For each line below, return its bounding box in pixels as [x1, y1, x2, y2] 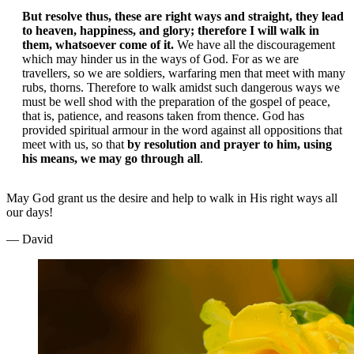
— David [6, 232, 53, 247]
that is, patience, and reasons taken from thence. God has [22, 109, 304, 123]
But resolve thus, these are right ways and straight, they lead [22, 9, 344, 24]
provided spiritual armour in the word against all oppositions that [22, 123, 342, 137]
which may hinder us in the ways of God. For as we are [22, 52, 299, 66]
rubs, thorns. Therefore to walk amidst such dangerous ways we [22, 81, 340, 95]
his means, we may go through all [22, 152, 200, 166]
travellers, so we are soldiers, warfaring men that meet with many [22, 66, 345, 81]
